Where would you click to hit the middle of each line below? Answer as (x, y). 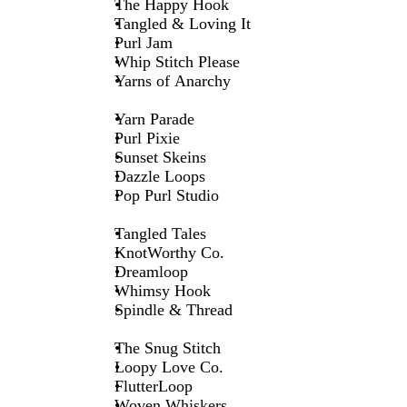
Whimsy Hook (162, 290)
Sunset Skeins (160, 157)
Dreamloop (151, 271)
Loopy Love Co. (169, 367)
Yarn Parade (154, 119)
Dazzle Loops (159, 176)
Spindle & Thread (173, 309)
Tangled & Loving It (182, 23)
